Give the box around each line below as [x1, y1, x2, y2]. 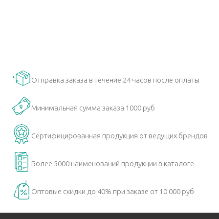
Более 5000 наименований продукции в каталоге [31, 159, 194, 168]
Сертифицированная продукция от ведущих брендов [31, 131, 208, 140]
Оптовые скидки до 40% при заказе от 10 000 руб [31, 187, 194, 196]
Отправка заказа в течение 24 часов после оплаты [31, 76, 199, 84]
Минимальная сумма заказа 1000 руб [31, 104, 155, 112]
